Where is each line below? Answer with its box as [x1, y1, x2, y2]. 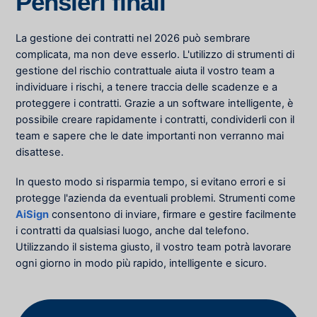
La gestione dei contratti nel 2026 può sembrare [16, 31, 251, 45]
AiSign [16, 207, 50, 221]
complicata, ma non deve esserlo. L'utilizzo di [16, 47, 238, 61]
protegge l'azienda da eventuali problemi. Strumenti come [16, 191, 296, 204]
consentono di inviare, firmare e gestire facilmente [52, 207, 297, 221]
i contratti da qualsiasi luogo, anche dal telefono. [16, 224, 250, 237]
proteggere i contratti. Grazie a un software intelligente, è [16, 96, 294, 110]
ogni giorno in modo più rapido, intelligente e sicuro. [16, 256, 267, 270]
